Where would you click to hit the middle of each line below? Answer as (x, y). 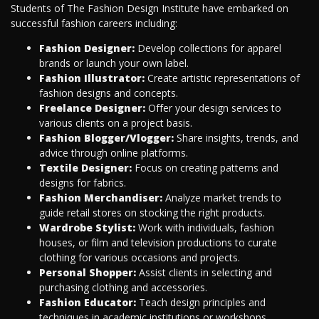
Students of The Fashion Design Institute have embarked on (150, 9)
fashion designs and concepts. (109, 93)
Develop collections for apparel (209, 48)
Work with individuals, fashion (205, 228)
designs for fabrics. (83, 183)
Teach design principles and (201, 303)
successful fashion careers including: (94, 23)
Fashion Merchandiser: (101, 198)
